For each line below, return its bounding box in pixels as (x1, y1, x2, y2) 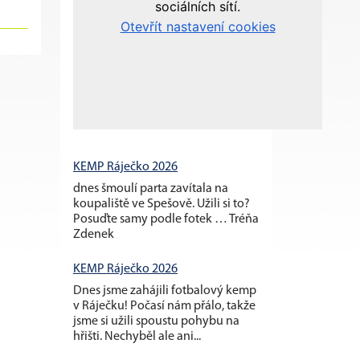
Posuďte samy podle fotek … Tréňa (73, 212, 259, 226)
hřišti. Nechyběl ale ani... (73, 329, 201, 343)
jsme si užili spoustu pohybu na (73, 314, 239, 328)
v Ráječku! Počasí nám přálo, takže (73, 299, 256, 313)
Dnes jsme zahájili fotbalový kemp (73, 284, 256, 297)
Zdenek (73, 227, 114, 241)
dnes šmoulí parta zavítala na (73, 182, 228, 195)
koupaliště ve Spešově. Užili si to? (73, 197, 250, 211)
